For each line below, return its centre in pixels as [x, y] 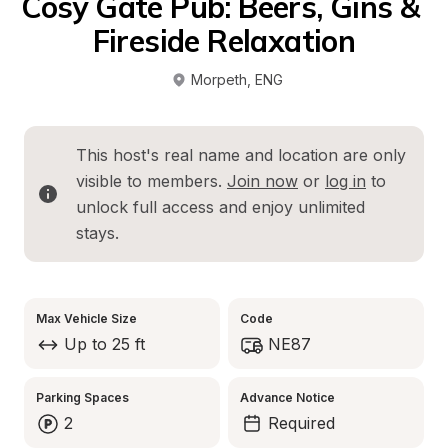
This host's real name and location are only [241, 155]
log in [345, 181]
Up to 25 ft [104, 344]
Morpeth [219, 79]
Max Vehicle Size [86, 318]
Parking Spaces [82, 397]
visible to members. [151, 181]
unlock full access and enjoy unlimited [220, 207]
